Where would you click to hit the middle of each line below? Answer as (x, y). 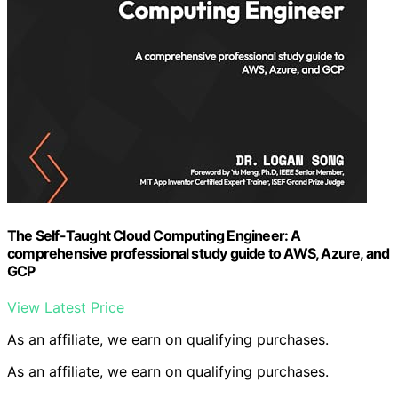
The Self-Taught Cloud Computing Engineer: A (154, 235)
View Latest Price (66, 307)
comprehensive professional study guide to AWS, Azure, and (199, 253)
